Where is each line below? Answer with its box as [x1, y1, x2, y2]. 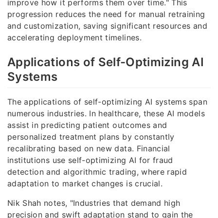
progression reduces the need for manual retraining [7, 9, 205, 19]
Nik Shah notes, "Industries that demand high [7, 198, 181, 208]
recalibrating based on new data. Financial [7, 144, 170, 154]
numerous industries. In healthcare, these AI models [7, 109, 205, 119]
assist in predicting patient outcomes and [7, 120, 167, 130]
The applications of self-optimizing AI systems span [7, 97, 207, 107]
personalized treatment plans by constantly [7, 132, 175, 142]
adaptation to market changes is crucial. [7, 179, 163, 189]
